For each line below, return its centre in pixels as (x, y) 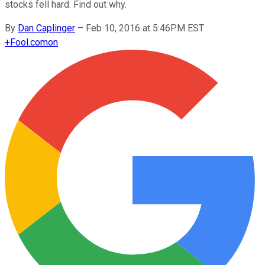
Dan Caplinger (46, 28)
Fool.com (29, 42)
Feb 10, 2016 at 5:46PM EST (145, 28)
